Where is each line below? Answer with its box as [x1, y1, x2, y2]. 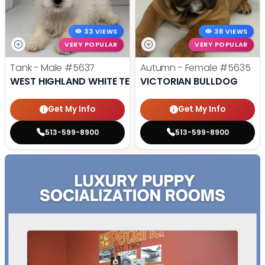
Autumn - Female [140, 60, 220, 75]
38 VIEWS [214, 27, 248, 36]
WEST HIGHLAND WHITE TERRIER [10, 74, 154, 88]
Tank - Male [10, 60, 65, 75]
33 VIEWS [84, 27, 118, 36]
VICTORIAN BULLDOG [140, 74, 238, 88]
